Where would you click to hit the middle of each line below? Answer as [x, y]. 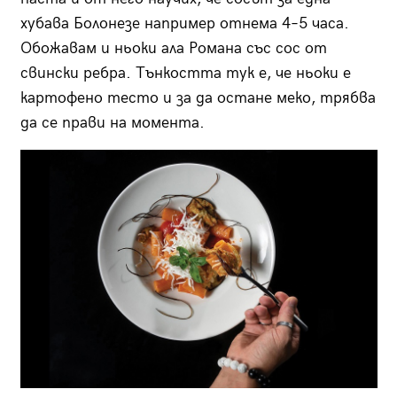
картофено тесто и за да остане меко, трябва [198, 97]
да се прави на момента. [112, 122]
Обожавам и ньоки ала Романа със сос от [173, 48]
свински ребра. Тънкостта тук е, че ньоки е [185, 73]
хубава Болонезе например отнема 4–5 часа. [184, 23]
